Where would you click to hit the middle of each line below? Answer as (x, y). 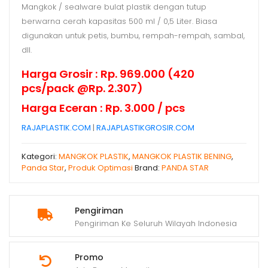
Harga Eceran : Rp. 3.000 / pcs (103, 108)
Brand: (148, 168)
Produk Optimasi (100, 168)
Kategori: (40, 157)
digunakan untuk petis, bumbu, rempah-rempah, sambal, (133, 35)
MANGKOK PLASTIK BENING (182, 157)
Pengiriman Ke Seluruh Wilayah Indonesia (156, 224)
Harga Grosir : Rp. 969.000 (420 (108, 74)
